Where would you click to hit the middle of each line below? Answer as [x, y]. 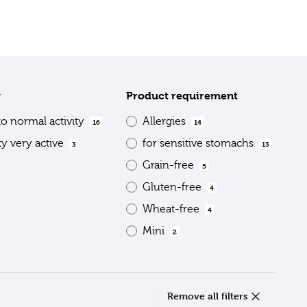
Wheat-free [172, 209]
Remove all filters [209, 295]
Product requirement [182, 95]
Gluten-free [173, 187]
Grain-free [170, 165]
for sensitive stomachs [199, 143]
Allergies [165, 121]
